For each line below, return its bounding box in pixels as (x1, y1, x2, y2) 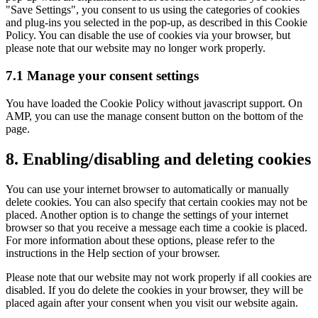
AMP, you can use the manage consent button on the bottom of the (6, 109, 303, 122)
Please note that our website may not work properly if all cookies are (6, 270, 312, 283)
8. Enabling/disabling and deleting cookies (6, 149, 311, 168)
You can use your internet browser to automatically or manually (6, 182, 289, 195)
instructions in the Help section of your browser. (6, 246, 220, 259)
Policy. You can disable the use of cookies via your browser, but (6, 29, 290, 42)
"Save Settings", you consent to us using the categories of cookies (6, 4, 300, 16)
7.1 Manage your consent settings (6, 68, 199, 84)
